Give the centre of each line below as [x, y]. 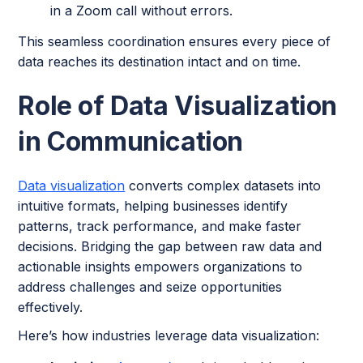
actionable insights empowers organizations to [160, 267]
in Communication [131, 142]
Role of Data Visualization [178, 106]
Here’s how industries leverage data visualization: [169, 336]
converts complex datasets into [223, 186]
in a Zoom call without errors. [142, 11]
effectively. [51, 307]
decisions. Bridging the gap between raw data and [170, 247]
